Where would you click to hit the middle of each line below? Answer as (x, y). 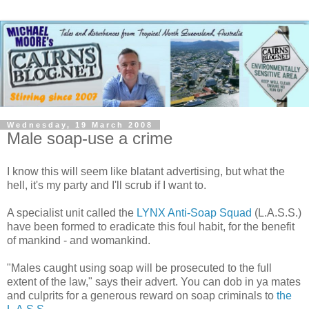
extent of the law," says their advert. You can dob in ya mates (154, 281)
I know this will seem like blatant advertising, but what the (146, 171)
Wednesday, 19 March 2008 (80, 124)
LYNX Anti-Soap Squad (194, 212)
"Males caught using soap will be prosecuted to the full (139, 268)
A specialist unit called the (72, 212)
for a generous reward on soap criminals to (170, 295)
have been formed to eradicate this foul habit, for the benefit (151, 226)
